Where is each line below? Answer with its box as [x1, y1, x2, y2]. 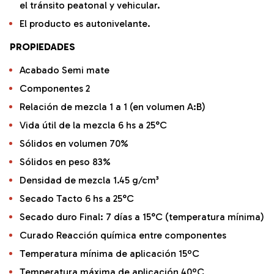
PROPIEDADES [10, 41, 75, 53]
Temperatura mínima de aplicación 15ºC [20, 248, 199, 260]
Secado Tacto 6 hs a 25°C [20, 193, 134, 205]
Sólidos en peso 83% [20, 156, 111, 168]
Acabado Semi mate [20, 64, 109, 76]
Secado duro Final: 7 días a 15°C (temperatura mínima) [20, 211, 264, 223]
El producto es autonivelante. [20, 18, 150, 30]
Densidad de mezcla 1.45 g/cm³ [20, 174, 159, 187]
